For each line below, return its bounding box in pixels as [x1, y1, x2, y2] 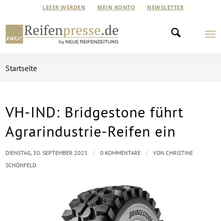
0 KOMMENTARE [100, 149, 141, 156]
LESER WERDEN [42, 3, 85, 11]
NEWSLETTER [147, 3, 184, 11]
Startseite [5, 63, 37, 73]
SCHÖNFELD [5, 161, 37, 169]
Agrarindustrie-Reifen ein [5, 121, 176, 141]
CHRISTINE [166, 149, 193, 156]
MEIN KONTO [97, 3, 135, 11]
